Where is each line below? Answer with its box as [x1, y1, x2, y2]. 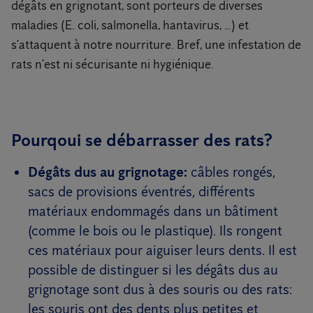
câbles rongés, [187, 163, 275, 180]
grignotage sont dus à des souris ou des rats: [28, 281, 292, 298]
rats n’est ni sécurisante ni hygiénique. [11, 57, 214, 72]
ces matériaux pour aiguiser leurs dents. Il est [28, 242, 297, 259]
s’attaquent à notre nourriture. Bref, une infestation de [11, 37, 301, 52]
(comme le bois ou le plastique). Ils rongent [28, 222, 282, 239]
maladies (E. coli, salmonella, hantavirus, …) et [11, 17, 249, 33]
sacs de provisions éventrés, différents [28, 183, 255, 200]
